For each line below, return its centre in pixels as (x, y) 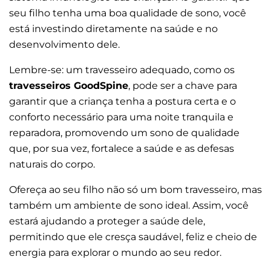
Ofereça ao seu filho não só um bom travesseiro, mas (135, 189)
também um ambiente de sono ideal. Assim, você (129, 205)
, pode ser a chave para (183, 85)
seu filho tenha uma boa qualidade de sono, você (128, 13)
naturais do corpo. (53, 164)
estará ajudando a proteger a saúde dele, (107, 221)
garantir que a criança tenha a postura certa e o (122, 101)
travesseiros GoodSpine (69, 85)
